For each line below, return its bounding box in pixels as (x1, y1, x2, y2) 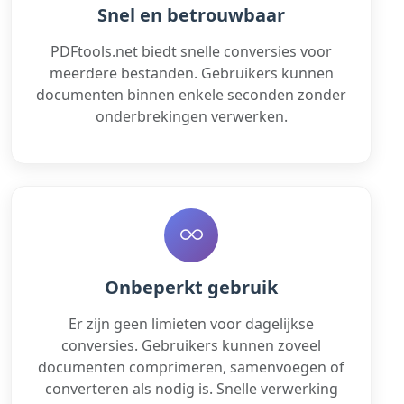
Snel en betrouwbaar (97, 2, 285, 27)
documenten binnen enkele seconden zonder (36, 84, 346, 105)
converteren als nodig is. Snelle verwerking (44, 378, 338, 399)
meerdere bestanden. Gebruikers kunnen (49, 62, 334, 83)
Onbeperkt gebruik (105, 274, 278, 299)
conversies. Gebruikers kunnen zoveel (61, 335, 321, 355)
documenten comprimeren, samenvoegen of (38, 356, 344, 377)
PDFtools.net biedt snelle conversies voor (50, 41, 332, 61)
